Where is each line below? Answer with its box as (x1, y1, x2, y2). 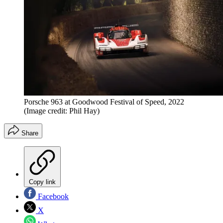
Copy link (29, 178, 56, 186)
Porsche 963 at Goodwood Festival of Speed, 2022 (24, 97, 184, 106)
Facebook (36, 192, 69, 201)
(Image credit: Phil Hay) (24, 106, 100, 115)
